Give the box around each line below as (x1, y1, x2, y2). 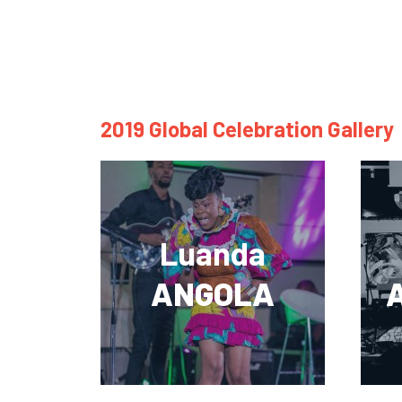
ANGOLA (151, 274, 275, 313)
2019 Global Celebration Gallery (100, 116, 394, 143)
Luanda (160, 233, 266, 273)
